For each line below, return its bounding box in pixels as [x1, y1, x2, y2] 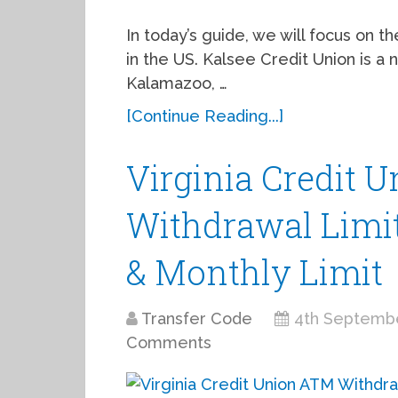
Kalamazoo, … [126, 74, 227, 92]
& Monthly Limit [126, 250, 383, 294]
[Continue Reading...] [126, 107, 283, 125]
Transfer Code [141, 309, 252, 328]
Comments [126, 333, 211, 352]
